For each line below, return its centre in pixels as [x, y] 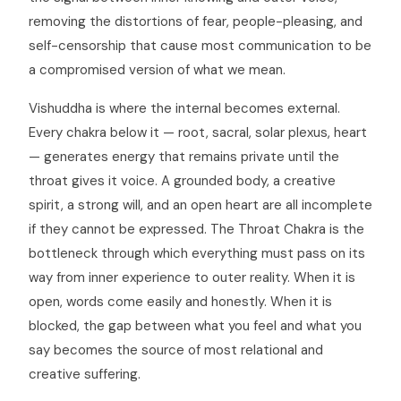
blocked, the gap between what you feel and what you [195, 326]
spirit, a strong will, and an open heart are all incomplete [200, 205]
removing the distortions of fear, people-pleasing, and [196, 21]
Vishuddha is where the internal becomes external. [184, 108]
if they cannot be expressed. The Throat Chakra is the [196, 229]
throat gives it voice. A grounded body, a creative [182, 181]
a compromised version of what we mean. [157, 70]
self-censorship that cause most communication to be [200, 46]
